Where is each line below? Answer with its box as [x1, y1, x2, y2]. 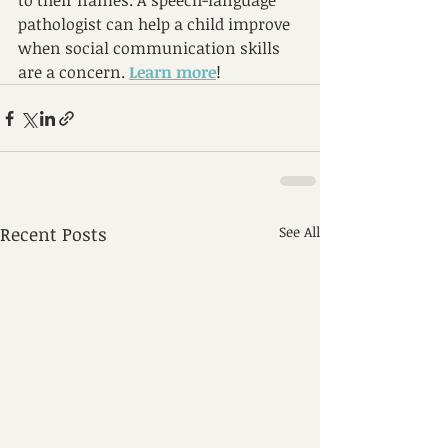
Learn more [129, 61, 216, 83]
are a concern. [18, 61, 125, 83]
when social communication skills [18, 37, 284, 59]
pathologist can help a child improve [18, 13, 294, 35]
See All [279, 222, 320, 241]
